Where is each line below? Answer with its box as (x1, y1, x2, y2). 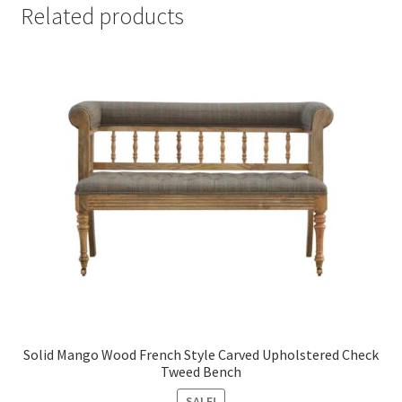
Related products (20, 2, 184, 31)
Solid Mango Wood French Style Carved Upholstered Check (23, 345, 379, 363)
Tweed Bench (161, 362, 241, 380)
